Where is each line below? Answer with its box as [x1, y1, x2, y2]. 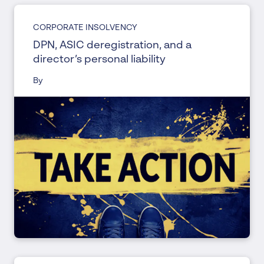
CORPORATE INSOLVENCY [33, 24, 137, 32]
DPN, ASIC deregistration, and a [33, 40, 192, 51]
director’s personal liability [33, 54, 166, 65]
